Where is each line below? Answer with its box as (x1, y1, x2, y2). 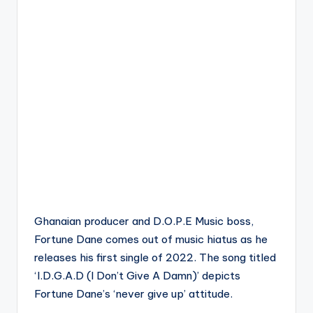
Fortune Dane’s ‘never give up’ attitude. (34, 287, 233, 300)
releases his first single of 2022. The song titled (34, 251, 276, 264)
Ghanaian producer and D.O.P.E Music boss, (34, 214, 254, 228)
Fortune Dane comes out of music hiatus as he (34, 233, 268, 246)
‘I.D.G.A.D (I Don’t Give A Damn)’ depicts (34, 269, 240, 282)
